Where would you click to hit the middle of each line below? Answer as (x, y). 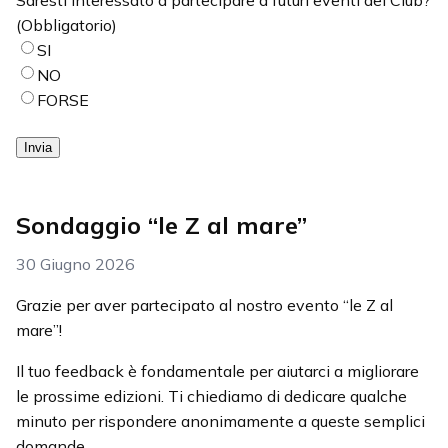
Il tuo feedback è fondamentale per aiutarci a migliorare (217, 370)
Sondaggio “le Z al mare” (161, 224)
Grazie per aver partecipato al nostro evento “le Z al (204, 304)
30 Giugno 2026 (75, 263)
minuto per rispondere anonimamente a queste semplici (220, 420)
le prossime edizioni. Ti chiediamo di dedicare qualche (211, 395)
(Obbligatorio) (66, 24)
